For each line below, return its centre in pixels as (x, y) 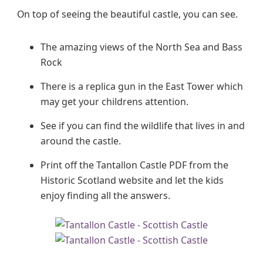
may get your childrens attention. (114, 101)
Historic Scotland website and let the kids (132, 180)
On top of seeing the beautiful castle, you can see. (127, 14)
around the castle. (81, 141)
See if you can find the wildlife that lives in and (143, 125)
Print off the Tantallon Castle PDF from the (134, 165)
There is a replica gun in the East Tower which (142, 86)
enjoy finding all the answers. (105, 195)
